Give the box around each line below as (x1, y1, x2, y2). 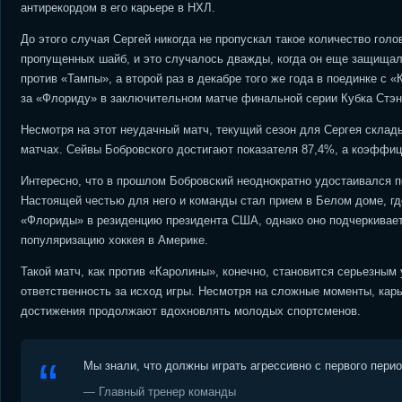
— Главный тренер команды (83, 385, 236, 398)
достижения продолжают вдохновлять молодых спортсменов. (21, 304, 361, 318)
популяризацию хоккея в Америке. (21, 233, 208, 247)
